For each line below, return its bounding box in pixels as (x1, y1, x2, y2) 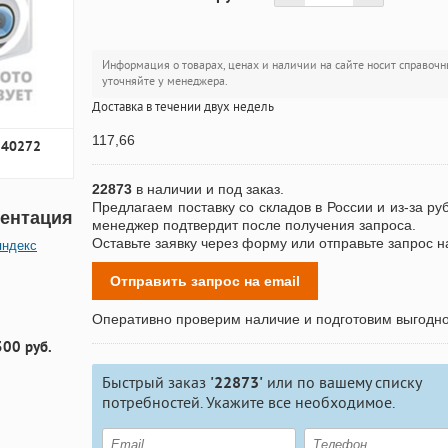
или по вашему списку (263, 374, 421, 392)
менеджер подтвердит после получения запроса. (92, 217, 416, 233)
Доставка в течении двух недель (92, 100, 274, 114)
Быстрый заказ (102, 374, 210, 392)
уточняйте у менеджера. (102, 75, 228, 88)
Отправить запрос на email (110, 273, 300, 289)
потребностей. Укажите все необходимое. (102, 394, 395, 412)
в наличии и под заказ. (132, 181, 284, 197)
